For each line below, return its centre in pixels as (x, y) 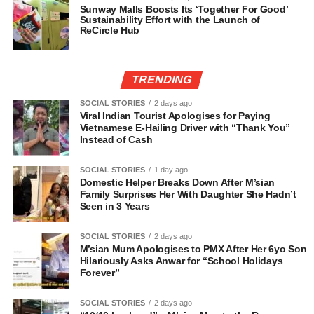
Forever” (100, 272)
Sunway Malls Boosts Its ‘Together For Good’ (184, 9)
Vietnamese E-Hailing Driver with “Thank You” (185, 127)
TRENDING (162, 79)
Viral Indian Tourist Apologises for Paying (175, 115)
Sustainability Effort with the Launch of (170, 19)
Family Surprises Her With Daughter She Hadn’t (188, 194)
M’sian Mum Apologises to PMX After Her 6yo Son (193, 248)
